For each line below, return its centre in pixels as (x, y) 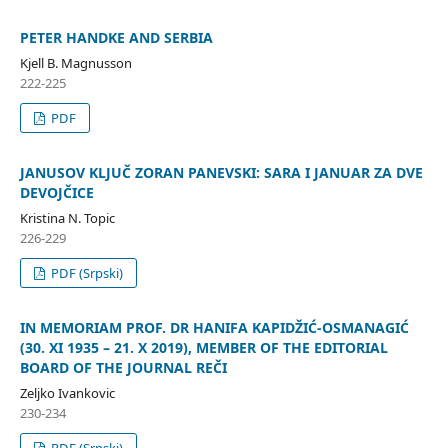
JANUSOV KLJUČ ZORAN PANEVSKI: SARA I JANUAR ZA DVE (221, 173)
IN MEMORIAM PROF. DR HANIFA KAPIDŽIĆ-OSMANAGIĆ (214, 328)
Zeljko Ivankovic (67, 393)
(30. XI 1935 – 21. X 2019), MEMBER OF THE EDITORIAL (203, 348)
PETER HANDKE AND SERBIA (116, 38)
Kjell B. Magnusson (75, 63)
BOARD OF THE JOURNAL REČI (123, 368)
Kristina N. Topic (67, 218)
